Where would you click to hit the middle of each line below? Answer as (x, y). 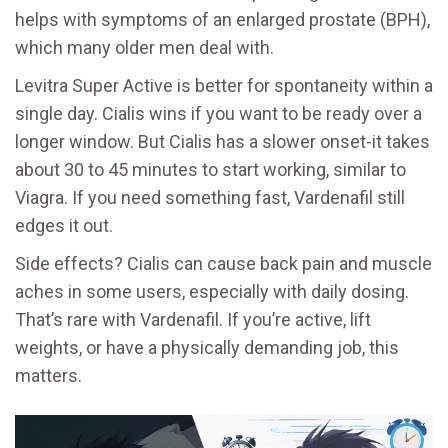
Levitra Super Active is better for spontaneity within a (224, 85)
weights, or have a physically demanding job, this (207, 347)
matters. (48, 375)
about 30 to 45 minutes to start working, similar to (210, 169)
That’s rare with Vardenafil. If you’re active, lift (193, 319)
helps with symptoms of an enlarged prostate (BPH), (222, 19)
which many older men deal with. (144, 47)
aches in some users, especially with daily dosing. (212, 291)
